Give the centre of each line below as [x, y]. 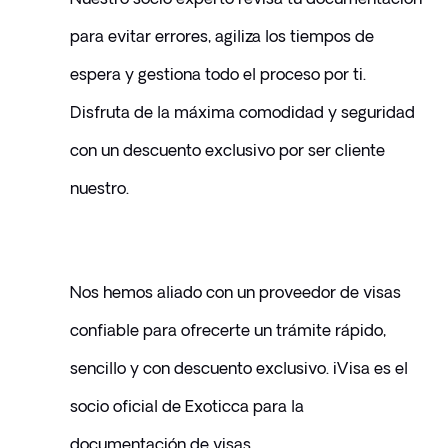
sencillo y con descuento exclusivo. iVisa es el [238, 368]
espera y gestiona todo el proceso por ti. [217, 74]
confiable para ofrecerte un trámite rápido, [227, 330]
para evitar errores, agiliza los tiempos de [221, 36]
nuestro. [99, 188]
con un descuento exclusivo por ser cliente [227, 150]
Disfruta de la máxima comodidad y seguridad [242, 112]
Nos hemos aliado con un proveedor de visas [235, 292]
